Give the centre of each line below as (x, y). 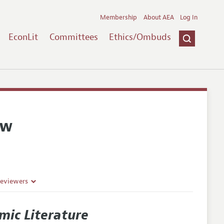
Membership (119, 17)
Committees (73, 37)
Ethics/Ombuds (140, 37)
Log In (189, 17)
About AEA (158, 17)
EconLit (23, 37)
